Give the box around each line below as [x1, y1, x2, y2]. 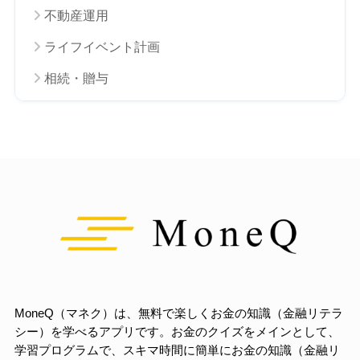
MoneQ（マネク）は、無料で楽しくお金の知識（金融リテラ [14, 306, 343, 320]
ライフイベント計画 [43, 39, 160, 54]
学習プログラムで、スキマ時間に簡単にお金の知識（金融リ [14, 343, 340, 357]
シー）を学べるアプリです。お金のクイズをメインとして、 [14, 325, 340, 338]
